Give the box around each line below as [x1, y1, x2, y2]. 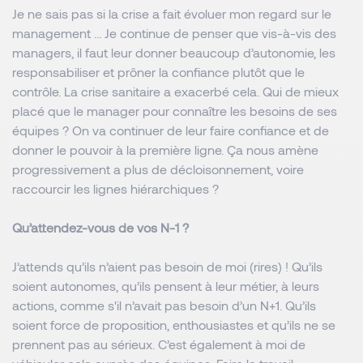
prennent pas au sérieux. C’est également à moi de [12, 336, 305, 352]
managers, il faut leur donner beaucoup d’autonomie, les [12, 45, 335, 60]
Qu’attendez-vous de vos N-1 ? [12, 220, 189, 235]
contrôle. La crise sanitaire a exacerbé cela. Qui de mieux [12, 83, 339, 99]
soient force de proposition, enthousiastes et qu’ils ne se [12, 317, 335, 332]
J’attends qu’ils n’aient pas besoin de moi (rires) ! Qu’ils [12, 258, 322, 274]
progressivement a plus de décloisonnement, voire [12, 161, 304, 177]
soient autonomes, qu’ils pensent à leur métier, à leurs [12, 278, 319, 293]
